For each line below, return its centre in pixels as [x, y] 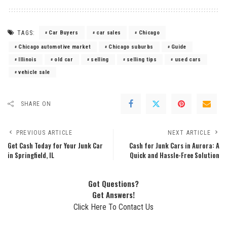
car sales [109, 33]
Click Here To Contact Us [113, 207]
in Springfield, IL [31, 156]
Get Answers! [113, 195]
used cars [188, 60]
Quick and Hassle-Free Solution [175, 156]
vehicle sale [34, 72]
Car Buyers [64, 33]
